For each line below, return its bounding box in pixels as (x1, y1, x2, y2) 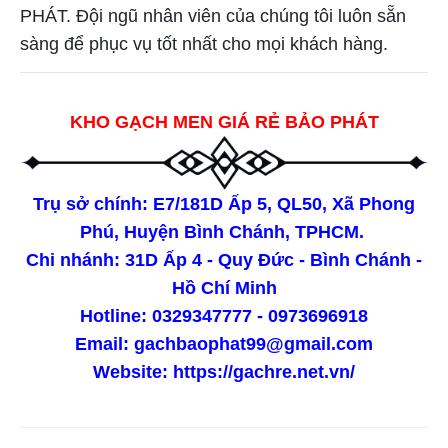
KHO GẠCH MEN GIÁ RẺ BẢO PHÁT (69, 112, 379, 133)
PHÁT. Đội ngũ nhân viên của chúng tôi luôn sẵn (20, 6, 406, 27)
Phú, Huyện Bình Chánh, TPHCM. (79, 221, 369, 242)
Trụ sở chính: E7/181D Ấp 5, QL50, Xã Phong (33, 193, 415, 214)
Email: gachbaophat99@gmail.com (75, 333, 373, 354)
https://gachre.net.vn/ (173, 361, 355, 382)
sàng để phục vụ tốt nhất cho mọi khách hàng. (20, 34, 388, 55)
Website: (93, 361, 168, 382)
